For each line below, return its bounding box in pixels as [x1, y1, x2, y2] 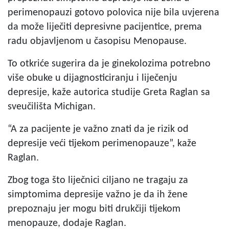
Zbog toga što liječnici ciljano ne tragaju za [8, 175, 188, 186]
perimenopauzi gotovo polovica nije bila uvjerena [8, 7, 219, 18]
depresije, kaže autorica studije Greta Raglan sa [8, 87, 210, 98]
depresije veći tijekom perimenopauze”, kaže [8, 138, 196, 149]
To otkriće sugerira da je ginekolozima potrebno [8, 58, 211, 69]
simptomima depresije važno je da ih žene [8, 189, 188, 200]
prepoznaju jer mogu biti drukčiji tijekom [8, 203, 180, 214]
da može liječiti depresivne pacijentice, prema [8, 21, 202, 32]
